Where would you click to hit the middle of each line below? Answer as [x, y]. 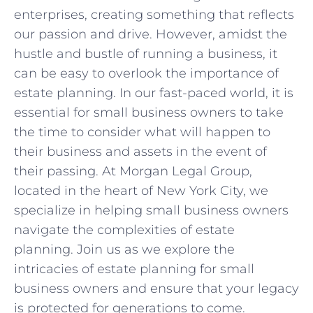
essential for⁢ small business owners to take [149, 112]
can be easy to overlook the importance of [146, 73]
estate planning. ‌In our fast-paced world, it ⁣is [154, 93]
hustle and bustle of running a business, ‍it [146, 53]
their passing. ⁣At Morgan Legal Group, [133, 171]
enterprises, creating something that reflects [154, 14]
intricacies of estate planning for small [134, 269]
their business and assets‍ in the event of [140, 151]
